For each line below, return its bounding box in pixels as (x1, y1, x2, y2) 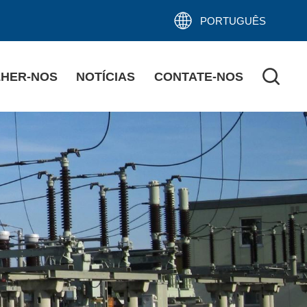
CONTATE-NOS (154, 69, 244, 84)
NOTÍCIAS (76, 69, 136, 84)
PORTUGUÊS (199, 14, 266, 27)
